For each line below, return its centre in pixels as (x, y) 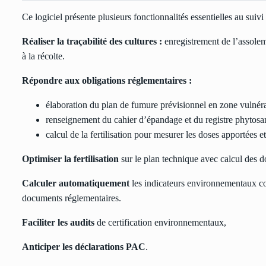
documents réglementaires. (72, 198)
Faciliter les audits (58, 223)
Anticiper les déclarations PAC (84, 247)
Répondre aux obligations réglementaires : (107, 81)
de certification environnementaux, (160, 223)
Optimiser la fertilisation (70, 159)
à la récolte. (43, 56)
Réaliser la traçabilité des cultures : (92, 42)
